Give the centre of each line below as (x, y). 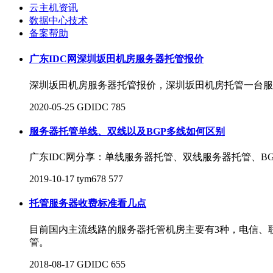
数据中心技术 (58, 20)
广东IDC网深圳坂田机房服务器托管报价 (116, 59)
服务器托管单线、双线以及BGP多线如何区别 (127, 131)
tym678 (91, 179)
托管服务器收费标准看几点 (88, 204)
